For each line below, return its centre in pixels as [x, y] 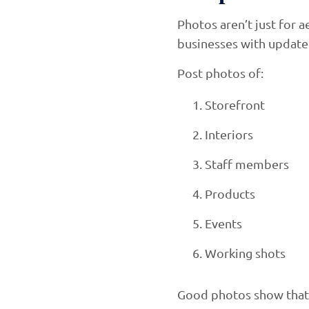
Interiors [229, 134]
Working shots [245, 252]
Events [223, 223]
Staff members [247, 163]
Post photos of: [220, 72]
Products [230, 193]
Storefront [235, 104]
